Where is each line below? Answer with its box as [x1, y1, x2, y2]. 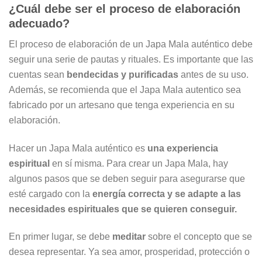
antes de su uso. [178, 69, 249, 80]
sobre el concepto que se [148, 230, 252, 242]
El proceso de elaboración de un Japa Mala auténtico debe [9, 39, 253, 50]
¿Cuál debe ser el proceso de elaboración [9, 2, 240, 15]
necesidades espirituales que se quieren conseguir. [9, 203, 237, 214]
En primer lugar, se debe [9, 230, 112, 242]
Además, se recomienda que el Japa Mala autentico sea [9, 84, 241, 95]
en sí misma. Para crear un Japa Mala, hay [50, 157, 228, 168]
